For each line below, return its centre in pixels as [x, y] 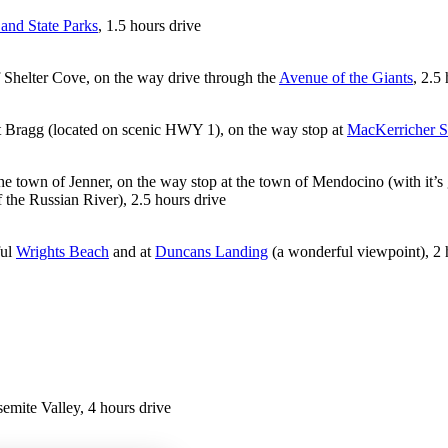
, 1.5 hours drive [149, 25]
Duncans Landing [211, 251]
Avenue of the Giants [346, 77]
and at [132, 251]
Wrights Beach [62, 251]
